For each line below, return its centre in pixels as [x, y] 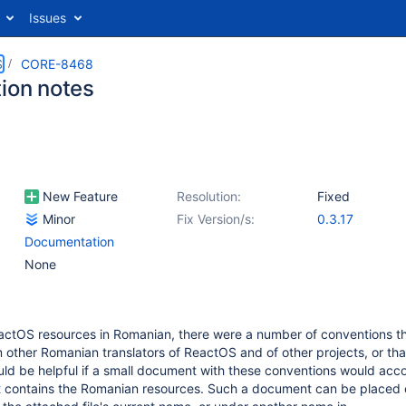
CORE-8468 [57, 64]
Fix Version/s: [216, 219]
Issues [48, 18]
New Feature [78, 196]
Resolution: [209, 196]
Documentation [69, 242]
